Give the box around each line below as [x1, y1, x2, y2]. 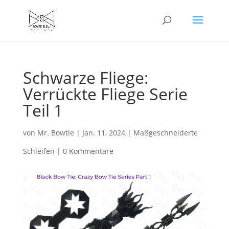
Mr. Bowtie [37, 128, 74, 138]
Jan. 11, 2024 [82, 128, 125, 138]
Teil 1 [22, 99, 63, 121]
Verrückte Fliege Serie [22, 83, 188, 105]
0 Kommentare [62, 146, 113, 156]
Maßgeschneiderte [133, 128, 198, 138]
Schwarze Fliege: [22, 66, 149, 88]
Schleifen [22, 146, 55, 156]
